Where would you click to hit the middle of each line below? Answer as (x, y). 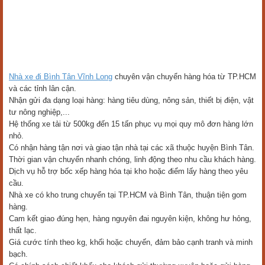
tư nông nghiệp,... (39, 112)
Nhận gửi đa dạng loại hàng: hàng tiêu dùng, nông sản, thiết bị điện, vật (131, 100)
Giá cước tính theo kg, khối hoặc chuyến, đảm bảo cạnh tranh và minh (131, 242)
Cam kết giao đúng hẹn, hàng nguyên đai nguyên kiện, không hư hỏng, (130, 219)
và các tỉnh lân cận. (43, 88)
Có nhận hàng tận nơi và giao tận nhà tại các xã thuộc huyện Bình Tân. (132, 148)
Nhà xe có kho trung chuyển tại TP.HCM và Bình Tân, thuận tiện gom (128, 195)
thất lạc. (23, 230)
